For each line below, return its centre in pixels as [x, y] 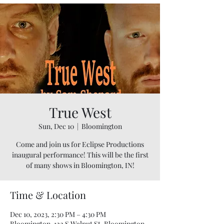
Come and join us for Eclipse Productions [80, 144]
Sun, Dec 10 [56, 126]
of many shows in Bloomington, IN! [80, 165]
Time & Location [48, 194]
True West [80, 112]
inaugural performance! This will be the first [80, 154]
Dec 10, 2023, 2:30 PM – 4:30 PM [58, 214]
